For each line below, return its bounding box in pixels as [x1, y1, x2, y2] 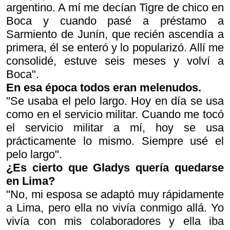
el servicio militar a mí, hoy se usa [6, 121, 224, 134]
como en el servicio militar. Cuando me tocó [6, 108, 224, 121]
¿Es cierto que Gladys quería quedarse [6, 161, 224, 174]
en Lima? [6, 175, 55, 187]
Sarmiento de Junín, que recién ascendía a [6, 28, 224, 41]
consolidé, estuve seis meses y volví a [6, 54, 224, 67]
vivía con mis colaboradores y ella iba [6, 215, 224, 227]
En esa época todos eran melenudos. [6, 81, 201, 94]
